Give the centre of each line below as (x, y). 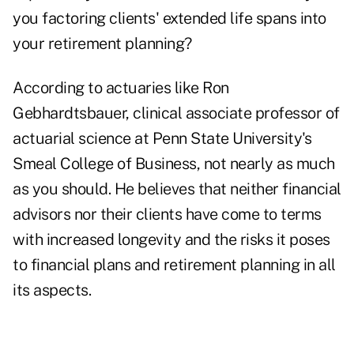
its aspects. (52, 290)
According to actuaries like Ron (121, 88)
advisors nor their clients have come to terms (167, 215)
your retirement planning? (102, 44)
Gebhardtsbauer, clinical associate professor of (176, 113)
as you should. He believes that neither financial (177, 189)
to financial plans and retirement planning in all (174, 265)
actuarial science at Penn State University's (162, 139)
